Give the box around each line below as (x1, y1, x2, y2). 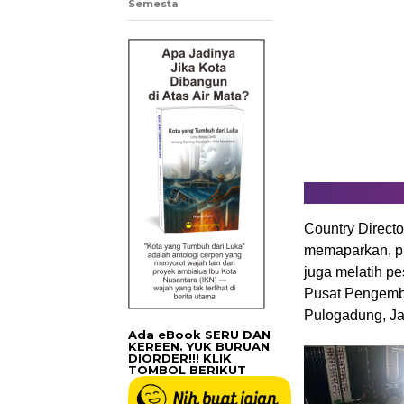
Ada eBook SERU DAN (128, 327, 271, 342)
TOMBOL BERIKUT (128, 363, 246, 377)
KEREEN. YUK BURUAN (128, 339, 270, 353)
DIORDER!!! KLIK (128, 351, 232, 365)
